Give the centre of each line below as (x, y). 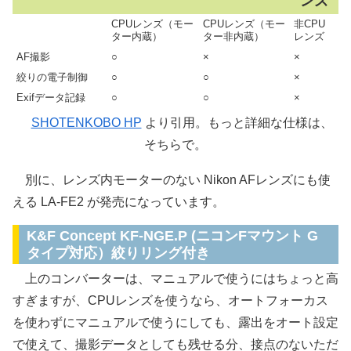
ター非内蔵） (233, 36)
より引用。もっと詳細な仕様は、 (237, 122)
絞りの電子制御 (52, 77)
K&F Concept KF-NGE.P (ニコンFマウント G (172, 236)
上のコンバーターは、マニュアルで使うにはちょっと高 (175, 279)
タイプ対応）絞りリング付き (118, 253)
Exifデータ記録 (51, 97)
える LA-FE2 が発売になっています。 (119, 202)
